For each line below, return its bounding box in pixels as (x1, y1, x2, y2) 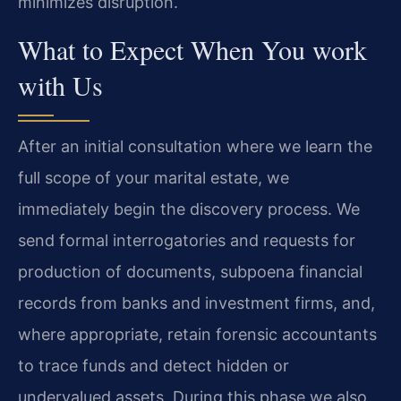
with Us (18, 66, 103, 103)
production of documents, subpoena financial (18, 261, 363, 281)
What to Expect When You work (18, 30, 367, 67)
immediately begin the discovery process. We (18, 199, 360, 218)
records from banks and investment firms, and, (18, 293, 375, 312)
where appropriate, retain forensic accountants (18, 324, 377, 344)
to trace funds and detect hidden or (18, 355, 289, 375)
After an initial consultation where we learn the (18, 136, 372, 156)
